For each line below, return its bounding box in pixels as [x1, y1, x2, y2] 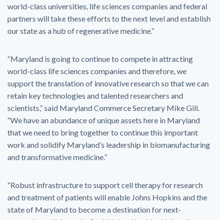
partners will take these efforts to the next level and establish [7, 14, 211, 23]
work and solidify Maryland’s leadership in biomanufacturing [7, 140, 210, 149]
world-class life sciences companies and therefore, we [7, 66, 187, 76]
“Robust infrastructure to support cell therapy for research [7, 180, 203, 190]
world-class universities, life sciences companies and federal [7, 1, 207, 11]
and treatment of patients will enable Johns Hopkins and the [7, 192, 207, 202]
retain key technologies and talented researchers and [7, 91, 183, 100]
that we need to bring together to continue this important [7, 128, 198, 137]
